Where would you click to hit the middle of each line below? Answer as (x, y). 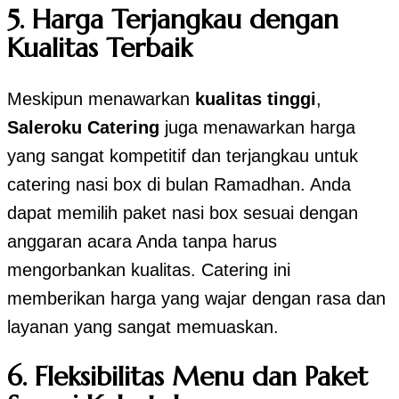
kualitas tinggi (256, 98)
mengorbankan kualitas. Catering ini (149, 269)
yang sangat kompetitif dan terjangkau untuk (183, 155)
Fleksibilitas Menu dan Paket (201, 377)
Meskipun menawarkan (101, 98)
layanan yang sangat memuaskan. (143, 326)
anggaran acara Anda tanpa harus (142, 241)
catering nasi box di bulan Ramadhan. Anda (179, 184)
